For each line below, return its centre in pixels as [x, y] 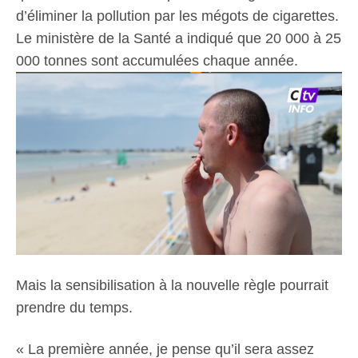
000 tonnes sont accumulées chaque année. [157, 60]
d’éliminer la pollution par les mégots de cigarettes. [177, 16]
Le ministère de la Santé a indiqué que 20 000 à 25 [179, 38]
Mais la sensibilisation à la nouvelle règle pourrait [172, 286]
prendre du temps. [74, 308]
